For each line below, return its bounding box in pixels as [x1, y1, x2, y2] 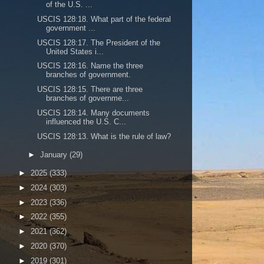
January [39, 150, 70, 159]
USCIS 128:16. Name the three [37, 61, 144, 71]
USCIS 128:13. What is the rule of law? [37, 131, 171, 141]
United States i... [46, 47, 104, 56]
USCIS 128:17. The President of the [37, 38, 161, 47]
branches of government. [46, 70, 131, 80]
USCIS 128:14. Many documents [37, 108, 150, 117]
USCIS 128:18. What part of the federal [37, 14, 171, 24]
